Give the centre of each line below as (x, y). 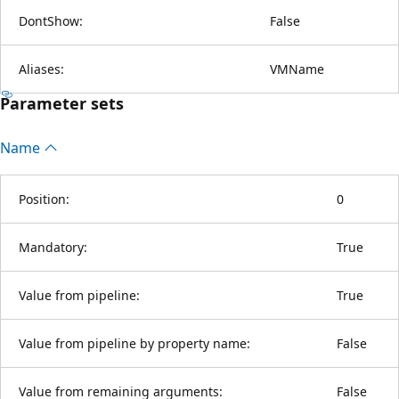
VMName (297, 69)
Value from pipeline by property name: (134, 343)
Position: (44, 199)
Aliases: (41, 69)
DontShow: (51, 20)
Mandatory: (53, 247)
